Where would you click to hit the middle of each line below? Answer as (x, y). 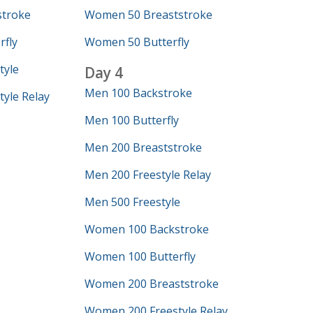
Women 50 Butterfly (137, 42)
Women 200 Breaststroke (151, 284)
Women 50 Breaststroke (148, 15)
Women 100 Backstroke (146, 229)
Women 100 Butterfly (140, 256)
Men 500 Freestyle (132, 202)
